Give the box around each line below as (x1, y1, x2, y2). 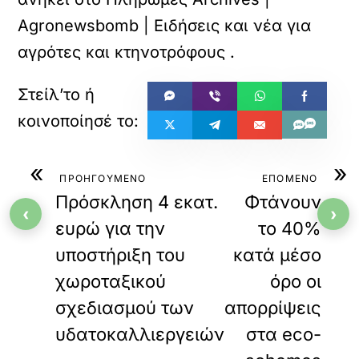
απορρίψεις (224, 297, 322, 318)
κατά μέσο (233, 244, 322, 265)
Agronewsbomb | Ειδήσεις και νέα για (18, 16, 312, 35)
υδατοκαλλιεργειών (55, 324, 225, 345)
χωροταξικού (55, 271, 167, 292)
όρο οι (270, 271, 322, 292)
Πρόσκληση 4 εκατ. (55, 192, 219, 212)
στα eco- (246, 324, 322, 345)
